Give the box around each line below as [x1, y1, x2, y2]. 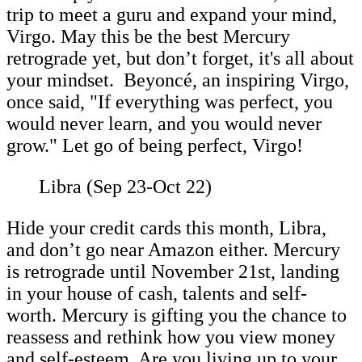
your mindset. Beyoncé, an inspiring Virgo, [6, 69, 349, 90]
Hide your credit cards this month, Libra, [6, 217, 326, 238]
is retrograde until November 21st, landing [6, 260, 339, 282]
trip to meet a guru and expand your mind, [6, 3, 337, 25]
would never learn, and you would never [6, 112, 322, 134]
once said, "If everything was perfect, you [6, 90, 333, 112]
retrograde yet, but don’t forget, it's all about [6, 47, 354, 69]
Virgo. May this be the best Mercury [6, 25, 290, 47]
